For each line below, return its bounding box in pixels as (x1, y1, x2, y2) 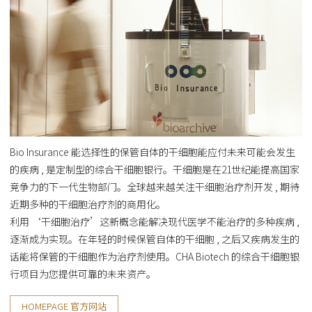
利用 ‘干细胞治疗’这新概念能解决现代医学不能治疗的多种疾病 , (9, 214, 299, 229)
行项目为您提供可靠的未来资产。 (9, 267, 156, 281)
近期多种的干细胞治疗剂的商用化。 (9, 197, 166, 212)
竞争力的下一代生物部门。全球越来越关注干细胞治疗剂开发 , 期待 (9, 180, 299, 194)
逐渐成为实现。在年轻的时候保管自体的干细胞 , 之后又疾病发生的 (9, 232, 299, 247)
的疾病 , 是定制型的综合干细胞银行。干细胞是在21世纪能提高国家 (9, 162, 299, 177)
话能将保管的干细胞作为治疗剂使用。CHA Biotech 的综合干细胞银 (9, 249, 299, 264)
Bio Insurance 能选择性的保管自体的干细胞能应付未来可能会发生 (9, 145, 295, 159)
